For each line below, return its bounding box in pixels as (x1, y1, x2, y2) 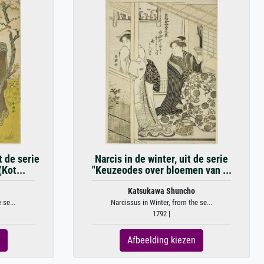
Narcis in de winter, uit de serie (95, 153, 228, 165)
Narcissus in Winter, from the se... (111, 198, 212, 207)
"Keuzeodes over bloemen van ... (91, 164, 232, 176)
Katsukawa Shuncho (128, 186, 195, 196)
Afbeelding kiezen (127, 235, 196, 246)
